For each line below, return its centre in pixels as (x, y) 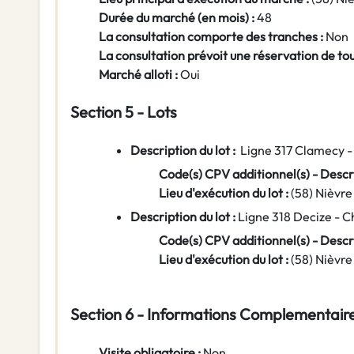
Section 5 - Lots (124, 112)
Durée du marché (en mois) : (178, 18)
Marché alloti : (138, 75)
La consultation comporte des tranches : (211, 37)
